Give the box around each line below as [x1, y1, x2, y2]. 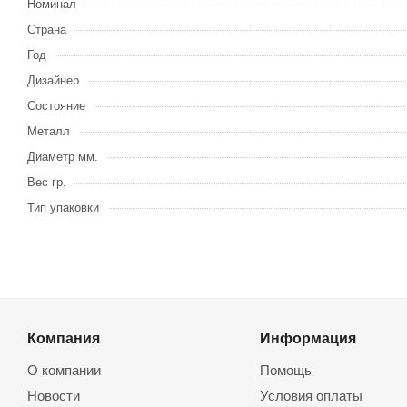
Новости [27, 388, 80, 404]
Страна [27, 23, 66, 37]
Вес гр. [27, 175, 66, 190]
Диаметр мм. [27, 150, 98, 164]
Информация [259, 330, 356, 347]
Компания [27, 330, 100, 347]
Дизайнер [27, 74, 79, 88]
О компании [27, 362, 101, 379]
